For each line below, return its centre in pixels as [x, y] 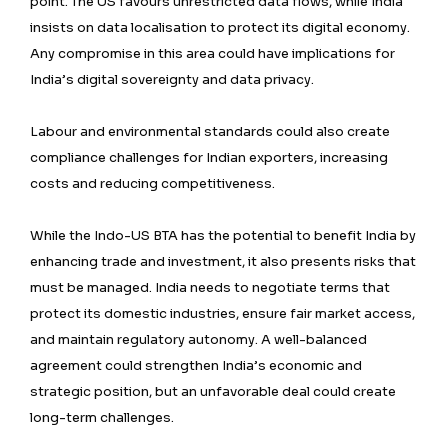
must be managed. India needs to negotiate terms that [210, 287]
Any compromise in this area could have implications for [212, 53]
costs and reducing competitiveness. [152, 183]
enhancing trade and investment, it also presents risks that [223, 261]
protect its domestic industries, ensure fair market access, [222, 313]
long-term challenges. [102, 417]
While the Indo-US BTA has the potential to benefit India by [223, 235]
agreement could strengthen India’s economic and [196, 365]
